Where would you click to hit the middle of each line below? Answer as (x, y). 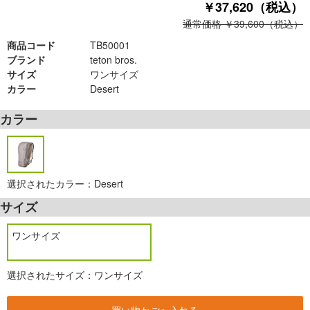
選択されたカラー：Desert (65, 183)
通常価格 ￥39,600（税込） (243, 24)
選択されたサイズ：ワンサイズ (75, 275)
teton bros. (113, 60)
